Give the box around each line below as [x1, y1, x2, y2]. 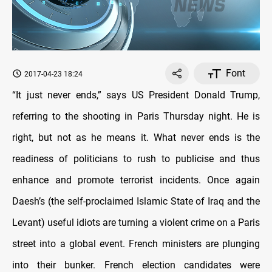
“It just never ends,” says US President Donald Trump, [12, 89, 260, 101]
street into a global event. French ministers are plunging [12, 238, 260, 250]
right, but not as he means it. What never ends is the [12, 132, 260, 144]
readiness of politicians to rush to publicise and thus [12, 153, 260, 165]
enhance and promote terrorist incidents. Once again [12, 174, 260, 186]
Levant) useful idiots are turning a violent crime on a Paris [12, 217, 260, 229]
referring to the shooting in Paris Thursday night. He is [12, 110, 260, 123]
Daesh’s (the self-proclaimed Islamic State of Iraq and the [12, 195, 260, 208]
